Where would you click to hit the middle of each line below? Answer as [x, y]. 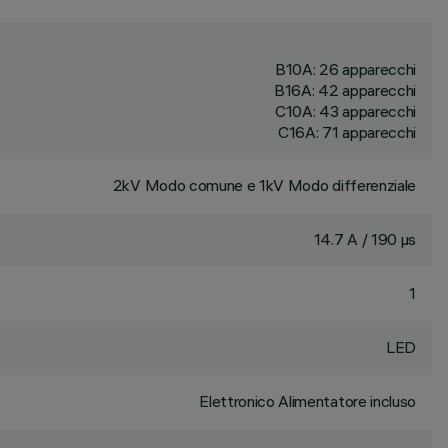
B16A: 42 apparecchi [345, 90]
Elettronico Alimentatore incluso [307, 401]
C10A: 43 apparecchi [345, 111]
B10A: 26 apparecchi [345, 69]
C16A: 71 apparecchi [347, 132]
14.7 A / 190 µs [364, 239]
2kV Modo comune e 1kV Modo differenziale [264, 185]
